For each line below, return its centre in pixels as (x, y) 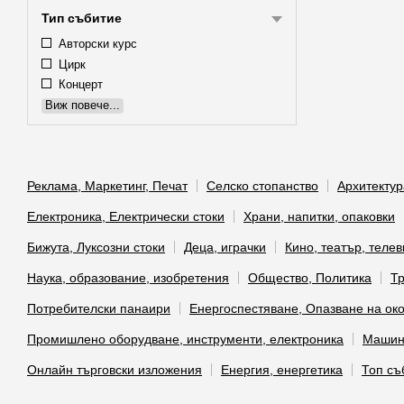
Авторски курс (96, 43)
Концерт (79, 85)
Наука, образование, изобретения (128, 278)
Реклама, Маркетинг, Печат (107, 186)
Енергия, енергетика (282, 370)
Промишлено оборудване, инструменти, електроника (185, 339)
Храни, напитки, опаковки (319, 216)
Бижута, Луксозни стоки (96, 247)
